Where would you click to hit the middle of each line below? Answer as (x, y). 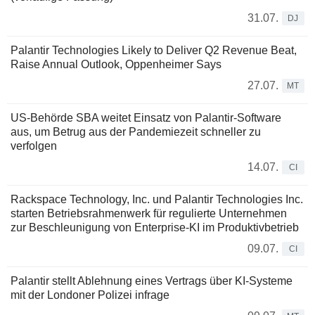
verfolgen (34, 146)
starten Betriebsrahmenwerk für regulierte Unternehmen (149, 214)
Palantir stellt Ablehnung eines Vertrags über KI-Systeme (152, 281)
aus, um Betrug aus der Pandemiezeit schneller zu (136, 132)
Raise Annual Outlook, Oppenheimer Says (116, 65)
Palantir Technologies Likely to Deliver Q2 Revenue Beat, (154, 51)
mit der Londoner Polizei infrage (90, 295)
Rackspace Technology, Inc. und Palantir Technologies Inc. (157, 200)
